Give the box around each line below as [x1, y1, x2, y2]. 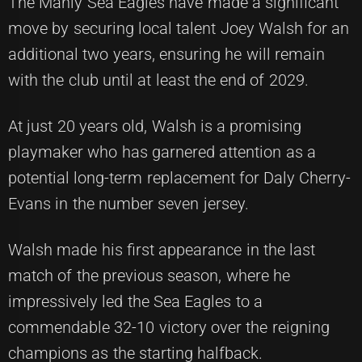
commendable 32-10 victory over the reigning [8, 317, 330, 337]
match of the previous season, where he [8, 265, 290, 285]
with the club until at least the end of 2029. [8, 69, 309, 90]
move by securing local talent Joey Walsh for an [8, 18, 350, 38]
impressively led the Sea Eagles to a [8, 291, 263, 311]
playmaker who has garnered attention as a [8, 141, 316, 162]
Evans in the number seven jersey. [8, 193, 249, 213]
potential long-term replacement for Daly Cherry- [8, 167, 351, 187]
